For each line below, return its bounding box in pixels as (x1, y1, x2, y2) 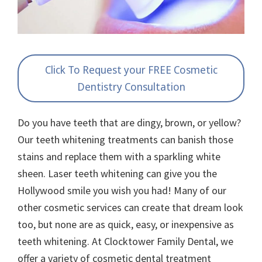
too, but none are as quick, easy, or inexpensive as (18, 218, 234, 232)
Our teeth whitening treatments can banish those (18, 133, 233, 147)
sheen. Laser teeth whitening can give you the (18, 167, 217, 181)
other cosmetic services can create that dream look (18, 201, 243, 215)
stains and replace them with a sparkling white (18, 150, 220, 164)
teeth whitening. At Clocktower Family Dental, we (18, 235, 233, 249)
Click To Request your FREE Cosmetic (44, 63, 218, 77)
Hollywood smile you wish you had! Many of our (18, 184, 226, 198)
